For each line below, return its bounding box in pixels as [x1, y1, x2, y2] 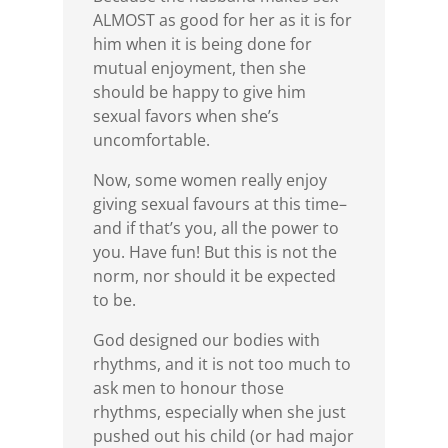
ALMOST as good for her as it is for [92, 8, 352, 31]
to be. [92, 288, 136, 311]
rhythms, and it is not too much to [92, 352, 351, 375]
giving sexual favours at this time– [92, 192, 347, 215]
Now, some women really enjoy [92, 168, 327, 191]
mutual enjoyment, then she [92, 56, 306, 79]
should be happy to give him [92, 80, 306, 103]
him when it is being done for [92, 32, 312, 55]
